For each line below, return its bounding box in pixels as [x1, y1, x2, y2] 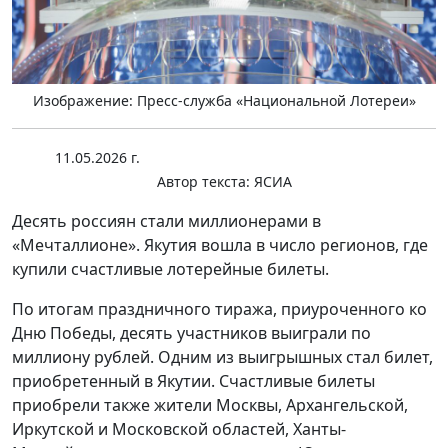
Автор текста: [156, 172, 250, 192]
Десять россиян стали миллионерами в [12, 210, 321, 233]
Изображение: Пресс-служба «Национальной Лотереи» [32, 91, 416, 111]
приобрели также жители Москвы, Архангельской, [12, 394, 408, 417]
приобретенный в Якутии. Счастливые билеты [12, 370, 375, 393]
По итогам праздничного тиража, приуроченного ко [12, 298, 427, 321]
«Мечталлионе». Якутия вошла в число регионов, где [12, 234, 428, 257]
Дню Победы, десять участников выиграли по [12, 322, 371, 345]
